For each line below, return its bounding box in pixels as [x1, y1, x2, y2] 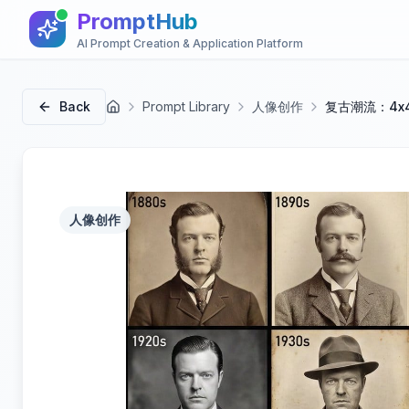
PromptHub [77, 8, 198, 35]
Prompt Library [142, 99, 230, 114]
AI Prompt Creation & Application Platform [77, 37, 303, 50]
